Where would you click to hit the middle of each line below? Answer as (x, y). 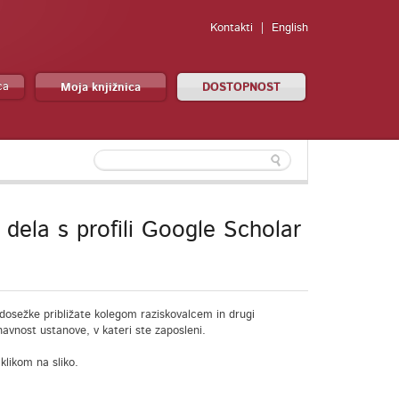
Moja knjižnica (101, 88)
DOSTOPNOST (241, 88)
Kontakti (232, 28)
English (290, 28)
